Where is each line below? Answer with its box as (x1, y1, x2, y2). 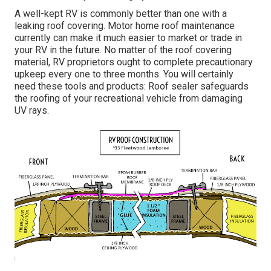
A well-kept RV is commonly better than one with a (15, 8, 227, 20)
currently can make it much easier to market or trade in (15, 32, 242, 44)
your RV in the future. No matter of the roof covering (15, 44, 232, 56)
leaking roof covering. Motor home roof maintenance (15, 20, 235, 32)
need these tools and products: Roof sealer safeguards (15, 80, 249, 93)
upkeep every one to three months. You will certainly (15, 68, 233, 80)
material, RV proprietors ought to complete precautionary (15, 56, 253, 68)
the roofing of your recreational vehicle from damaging (15, 93, 243, 105)
